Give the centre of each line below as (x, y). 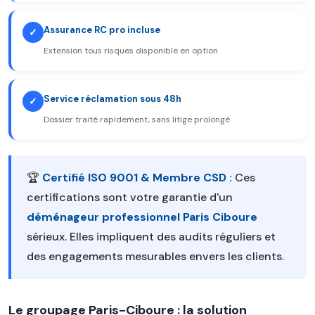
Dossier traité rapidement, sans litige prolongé (137, 120)
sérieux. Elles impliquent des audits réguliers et (151, 237)
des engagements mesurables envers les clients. (155, 256)
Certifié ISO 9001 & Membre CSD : (137, 178)
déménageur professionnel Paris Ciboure (142, 217)
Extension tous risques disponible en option (131, 51)
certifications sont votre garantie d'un (130, 197)
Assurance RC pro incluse (102, 30)
